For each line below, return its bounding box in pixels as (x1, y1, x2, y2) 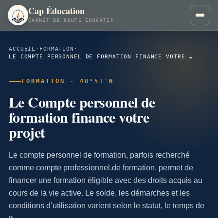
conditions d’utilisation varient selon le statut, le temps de (9, 201, 204, 210)
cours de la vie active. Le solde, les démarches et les (9, 188, 190, 197)
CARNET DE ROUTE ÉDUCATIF (28, 18, 114, 23)
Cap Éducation (28, 4, 85, 17)
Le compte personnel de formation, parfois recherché (9, 150, 190, 159)
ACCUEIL (9, 46, 36, 52)
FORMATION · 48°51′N (21, 78, 114, 85)
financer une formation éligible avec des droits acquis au (9, 176, 202, 184)
